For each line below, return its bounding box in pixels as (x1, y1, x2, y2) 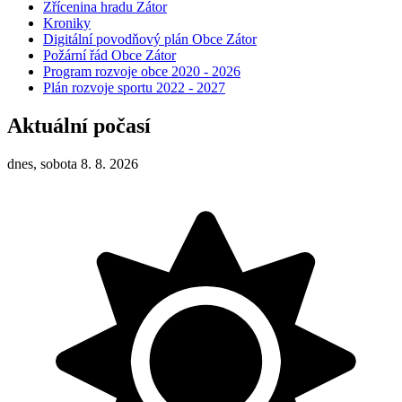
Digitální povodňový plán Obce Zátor (43, 31, 257, 48)
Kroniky (43, 15, 91, 31)
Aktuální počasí (7, 114, 151, 138)
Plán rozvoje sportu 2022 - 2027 (43, 80, 225, 96)
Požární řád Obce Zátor (43, 48, 176, 64)
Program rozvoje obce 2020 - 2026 (43, 64, 240, 80)
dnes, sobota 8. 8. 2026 (7, 156, 138, 172)
